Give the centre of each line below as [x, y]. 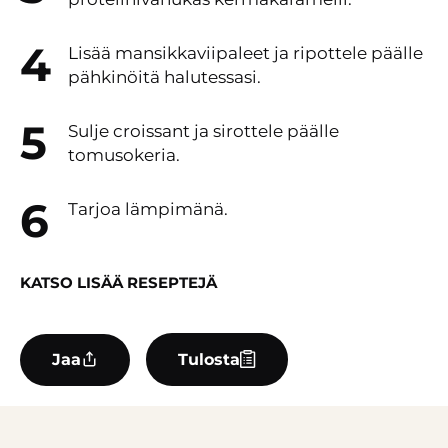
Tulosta [209, 359]
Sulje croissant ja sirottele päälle [203, 131]
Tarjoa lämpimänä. [148, 209]
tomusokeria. [124, 155]
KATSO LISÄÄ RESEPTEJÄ [118, 282]
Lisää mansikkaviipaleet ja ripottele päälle [245, 53]
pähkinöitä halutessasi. [164, 77]
